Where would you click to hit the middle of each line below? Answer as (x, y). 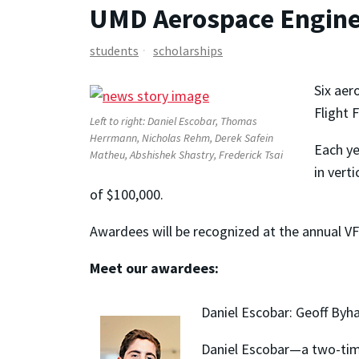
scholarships (188, 50)
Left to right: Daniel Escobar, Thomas (173, 121)
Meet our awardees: (154, 268)
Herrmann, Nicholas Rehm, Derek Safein (182, 138)
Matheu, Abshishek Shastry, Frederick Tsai (186, 155)
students (114, 50)
